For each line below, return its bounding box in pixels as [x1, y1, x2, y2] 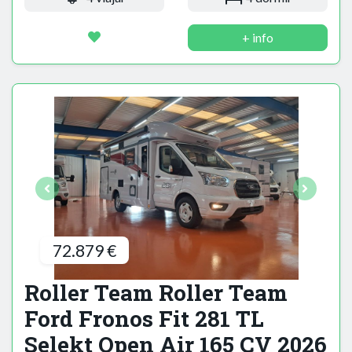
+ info [242, 30, 273, 46]
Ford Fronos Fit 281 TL [24, 304, 264, 334]
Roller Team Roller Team [24, 278, 288, 308]
